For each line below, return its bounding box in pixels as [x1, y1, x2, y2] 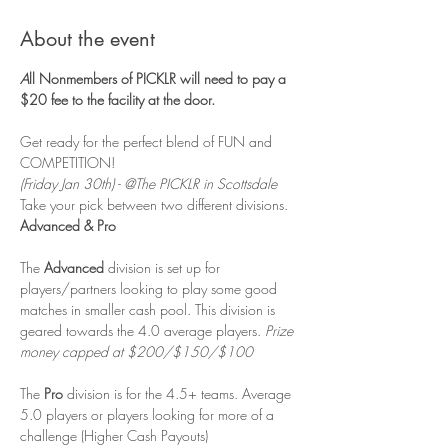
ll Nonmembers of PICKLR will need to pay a [29, 69, 290, 89]
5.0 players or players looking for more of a [20, 405, 278, 425]
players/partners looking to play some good [20, 279, 281, 299]
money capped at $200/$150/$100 [20, 342, 253, 362]
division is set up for [108, 258, 224, 278]
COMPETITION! [20, 153, 119, 173]
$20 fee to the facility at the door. [20, 90, 219, 110]
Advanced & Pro [20, 216, 116, 236]
